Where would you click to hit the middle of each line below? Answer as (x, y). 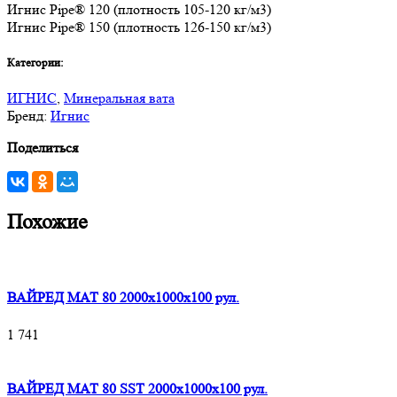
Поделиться (43, 148)
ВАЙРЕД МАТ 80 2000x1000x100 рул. (123, 298)
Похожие (47, 222)
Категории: (37, 63)
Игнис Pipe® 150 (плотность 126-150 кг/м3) (139, 27)
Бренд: (29, 116)
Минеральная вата (119, 98)
